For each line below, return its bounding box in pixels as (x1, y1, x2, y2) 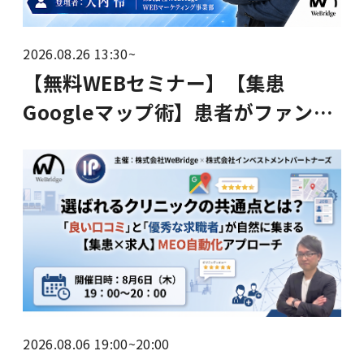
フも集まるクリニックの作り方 (23, 155, 302, 184)
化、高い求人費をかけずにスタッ (23, 126, 322, 155)
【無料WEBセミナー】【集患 (23, 67, 286, 97)
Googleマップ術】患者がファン (23, 97, 314, 126)
